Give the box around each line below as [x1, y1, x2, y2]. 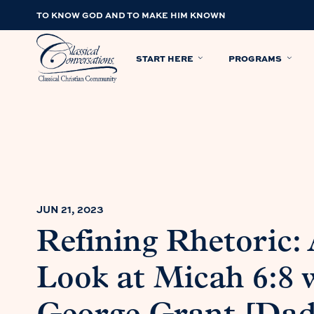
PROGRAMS [228, 51, 282, 64]
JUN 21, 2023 [36, 202, 104, 217]
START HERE [136, 51, 193, 64]
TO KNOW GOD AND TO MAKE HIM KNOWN [36, 8, 226, 21]
